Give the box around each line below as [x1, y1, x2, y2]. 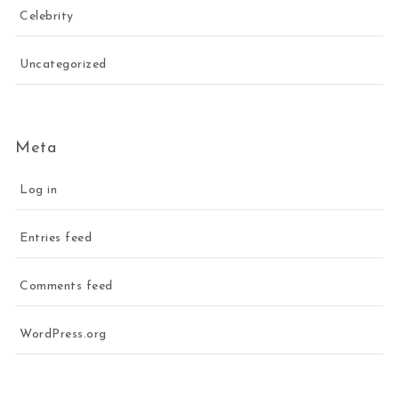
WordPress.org [20, 328, 107, 342]
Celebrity [20, 9, 74, 23]
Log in [20, 183, 58, 198]
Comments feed [20, 280, 113, 294]
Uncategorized [20, 57, 107, 71]
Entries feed [20, 232, 93, 246]
